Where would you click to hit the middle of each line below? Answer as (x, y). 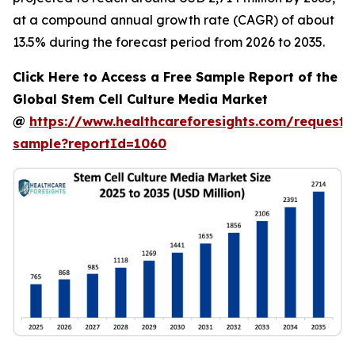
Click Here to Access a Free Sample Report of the (175, 77)
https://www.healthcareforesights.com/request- (190, 121)
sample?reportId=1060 (90, 143)
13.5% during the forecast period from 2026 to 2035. (169, 42)
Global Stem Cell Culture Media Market (140, 99)
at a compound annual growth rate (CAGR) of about (174, 20)
